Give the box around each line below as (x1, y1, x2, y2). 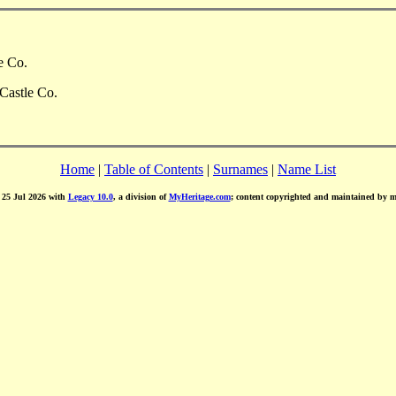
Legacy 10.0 (67, 191, 113, 202)
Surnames (213, 161, 268, 177)
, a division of (112, 191, 169, 202)
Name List (278, 161, 336, 177)
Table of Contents (104, 161, 203, 177)
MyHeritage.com (168, 191, 231, 202)
